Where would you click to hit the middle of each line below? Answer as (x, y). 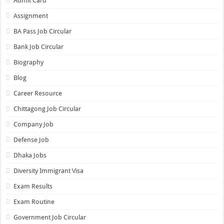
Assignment (31, 16)
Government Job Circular (50, 217)
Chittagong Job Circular (47, 109)
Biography (29, 62)
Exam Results (33, 186)
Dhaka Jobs (30, 155)
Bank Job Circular (39, 47)
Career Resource (38, 93)
